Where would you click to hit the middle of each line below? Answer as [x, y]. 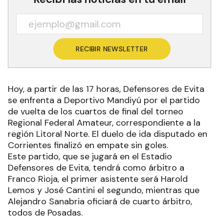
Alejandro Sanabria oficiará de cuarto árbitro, [100, 202]
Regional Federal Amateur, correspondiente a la [104, 123]
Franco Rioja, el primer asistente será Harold [98, 179]
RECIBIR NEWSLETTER [112, 49]
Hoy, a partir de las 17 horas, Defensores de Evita [106, 89]
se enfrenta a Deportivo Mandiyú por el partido [104, 100]
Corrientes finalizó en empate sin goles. [88, 145]
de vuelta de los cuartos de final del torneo [96, 112]
